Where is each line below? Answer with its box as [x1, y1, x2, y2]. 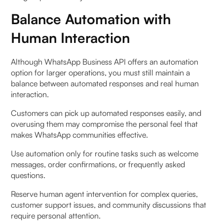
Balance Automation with [11, 10, 171, 28]
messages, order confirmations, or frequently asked [11, 159, 185, 169]
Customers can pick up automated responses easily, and [11, 108, 202, 118]
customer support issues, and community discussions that [11, 199, 207, 210]
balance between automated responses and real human [11, 78, 199, 88]
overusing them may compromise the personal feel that [11, 118, 198, 129]
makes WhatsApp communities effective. [11, 129, 148, 140]
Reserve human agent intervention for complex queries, [11, 188, 198, 199]
